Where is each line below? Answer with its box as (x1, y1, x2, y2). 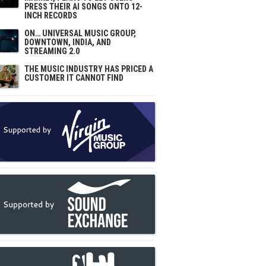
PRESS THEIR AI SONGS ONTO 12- (24, 2, 142, 11)
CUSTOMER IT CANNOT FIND (24, 73, 123, 83)
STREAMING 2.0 (24, 46, 80, 56)
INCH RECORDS (24, 11, 77, 20)
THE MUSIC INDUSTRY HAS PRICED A (24, 64, 153, 74)
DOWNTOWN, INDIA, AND (24, 37, 111, 47)
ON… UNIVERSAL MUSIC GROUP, (24, 28, 136, 38)
